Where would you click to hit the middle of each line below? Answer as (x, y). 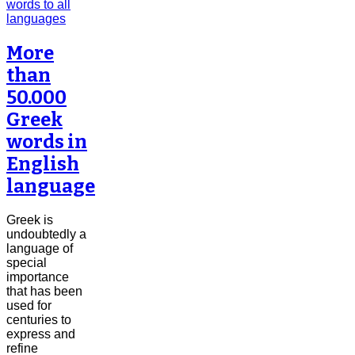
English (43, 164)
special (27, 262)
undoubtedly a (46, 234)
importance (38, 277)
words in (47, 141)
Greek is (30, 219)
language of (40, 248)
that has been (44, 291)
